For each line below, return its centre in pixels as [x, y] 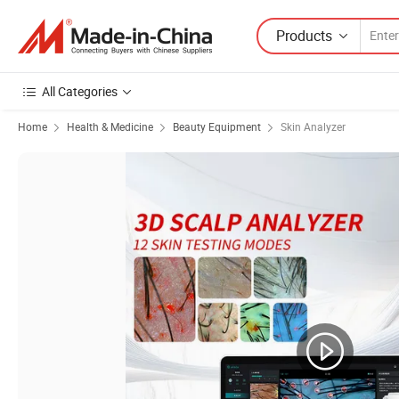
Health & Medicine [110, 126]
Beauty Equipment [217, 126]
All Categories [80, 91]
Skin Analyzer [313, 126]
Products [304, 35]
